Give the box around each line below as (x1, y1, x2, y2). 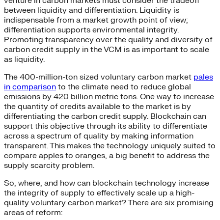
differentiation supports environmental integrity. (4, 25, 179, 35)
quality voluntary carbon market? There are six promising (4, 198, 214, 208)
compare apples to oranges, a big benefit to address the (4, 151, 210, 161)
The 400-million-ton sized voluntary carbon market (4, 72, 193, 82)
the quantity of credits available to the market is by (4, 102, 191, 111)
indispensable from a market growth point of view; (4, 15, 188, 25)
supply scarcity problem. (4, 161, 94, 170)
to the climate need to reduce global (56, 82, 191, 92)
